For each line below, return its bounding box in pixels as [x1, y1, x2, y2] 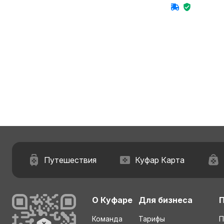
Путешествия [44, 155, 96, 165]
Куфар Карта [135, 155, 185, 165]
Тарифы [138, 214, 165, 223]
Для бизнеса [138, 195, 192, 205]
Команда [92, 214, 122, 223]
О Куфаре [92, 195, 132, 205]
